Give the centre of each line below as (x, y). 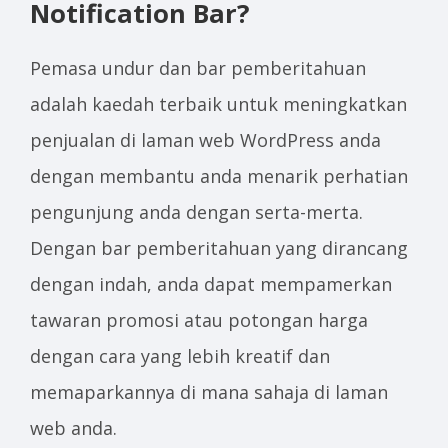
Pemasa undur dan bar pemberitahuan (198, 68)
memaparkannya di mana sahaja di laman (209, 392)
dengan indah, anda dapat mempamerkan (211, 284)
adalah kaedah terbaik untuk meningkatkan (218, 104)
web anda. (73, 428)
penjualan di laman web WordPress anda (205, 140)
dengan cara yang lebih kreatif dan (180, 356)
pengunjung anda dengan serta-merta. (196, 212)
